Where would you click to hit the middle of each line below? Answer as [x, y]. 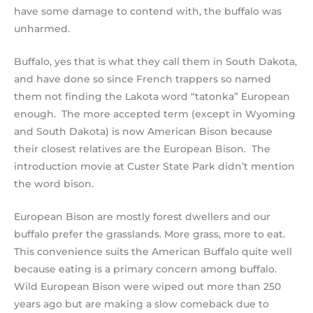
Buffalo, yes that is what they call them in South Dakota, [155, 62]
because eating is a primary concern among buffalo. [147, 269]
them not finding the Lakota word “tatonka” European [152, 97]
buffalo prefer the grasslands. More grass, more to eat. [150, 234]
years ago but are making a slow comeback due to [141, 304]
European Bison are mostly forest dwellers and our [142, 216]
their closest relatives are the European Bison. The [142, 149]
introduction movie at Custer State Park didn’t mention [154, 167]
